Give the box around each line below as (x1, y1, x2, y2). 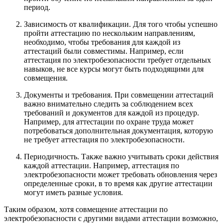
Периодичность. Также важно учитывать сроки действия (24, 152, 219, 161)
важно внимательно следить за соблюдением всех (24, 100, 193, 109)
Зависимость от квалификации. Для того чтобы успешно (24, 20, 218, 29)
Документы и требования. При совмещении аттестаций (24, 91, 214, 100)
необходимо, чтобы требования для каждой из (24, 38, 180, 47)
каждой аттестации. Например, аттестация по (24, 161, 179, 170)
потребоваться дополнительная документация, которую (24, 126, 213, 135)
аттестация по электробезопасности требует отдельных (24, 56, 211, 65)
